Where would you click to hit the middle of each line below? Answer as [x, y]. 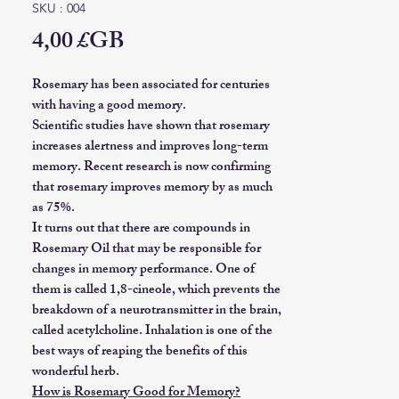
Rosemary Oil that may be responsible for [147, 250]
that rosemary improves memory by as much [152, 188]
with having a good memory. [110, 106]
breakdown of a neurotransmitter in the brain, [157, 311]
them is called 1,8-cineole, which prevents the [156, 291]
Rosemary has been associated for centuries [151, 86]
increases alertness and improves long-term [150, 147]
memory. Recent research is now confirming [151, 168]
